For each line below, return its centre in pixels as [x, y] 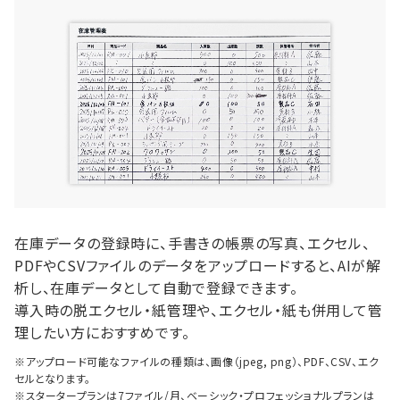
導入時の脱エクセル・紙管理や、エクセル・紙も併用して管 [199, 310]
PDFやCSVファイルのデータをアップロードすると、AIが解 [198, 265]
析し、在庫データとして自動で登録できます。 [156, 287]
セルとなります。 [53, 378]
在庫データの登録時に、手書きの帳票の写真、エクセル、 [192, 243]
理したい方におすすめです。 [102, 332]
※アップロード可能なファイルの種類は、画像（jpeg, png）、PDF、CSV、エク [197, 361]
